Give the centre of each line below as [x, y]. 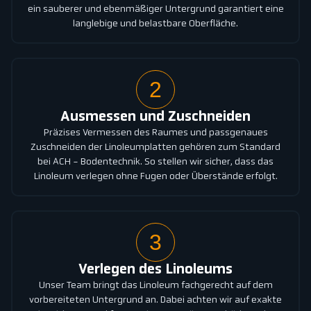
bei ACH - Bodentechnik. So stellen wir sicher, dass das [155, 162]
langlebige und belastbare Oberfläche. [155, 24]
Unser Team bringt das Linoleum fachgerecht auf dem [155, 286]
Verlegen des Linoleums [155, 270]
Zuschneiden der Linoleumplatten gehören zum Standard [155, 148]
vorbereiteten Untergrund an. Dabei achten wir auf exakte [155, 301]
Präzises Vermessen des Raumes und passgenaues [155, 133]
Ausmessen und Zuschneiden [155, 118]
